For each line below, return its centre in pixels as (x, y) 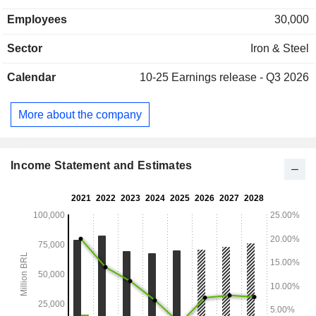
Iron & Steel (280, 48)
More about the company (80, 114)
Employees (37, 19)
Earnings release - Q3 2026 (240, 77)
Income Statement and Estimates (102, 166)
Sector (25, 48)
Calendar (31, 77)
